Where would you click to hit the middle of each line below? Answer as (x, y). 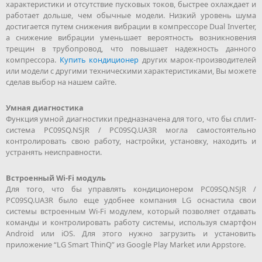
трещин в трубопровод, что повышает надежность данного (131, 48)
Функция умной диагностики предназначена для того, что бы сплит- (131, 118)
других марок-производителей (197, 59)
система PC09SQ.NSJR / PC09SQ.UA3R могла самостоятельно (131, 130)
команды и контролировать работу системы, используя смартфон (131, 222)
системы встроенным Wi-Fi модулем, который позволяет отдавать (131, 211)
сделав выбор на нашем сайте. (61, 82)
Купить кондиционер (99, 59)
